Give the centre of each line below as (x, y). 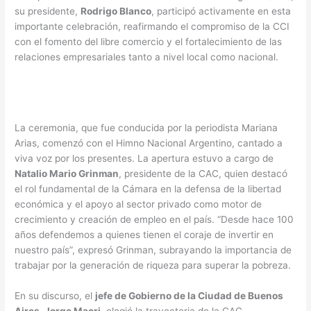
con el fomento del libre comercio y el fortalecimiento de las (149, 42)
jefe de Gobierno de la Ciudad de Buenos (190, 295)
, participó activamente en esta (221, 11)
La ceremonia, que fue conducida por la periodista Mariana (146, 128)
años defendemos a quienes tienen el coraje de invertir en (144, 235)
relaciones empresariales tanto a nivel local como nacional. (147, 57)
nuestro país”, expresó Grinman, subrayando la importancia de (153, 250)
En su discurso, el (55, 295)
